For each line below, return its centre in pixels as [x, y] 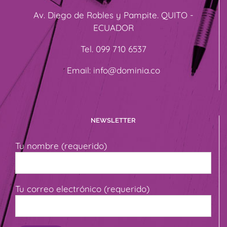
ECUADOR [113, 28]
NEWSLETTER [113, 121]
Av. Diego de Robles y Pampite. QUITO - [113, 15]
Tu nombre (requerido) [61, 146]
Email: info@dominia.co [113, 70]
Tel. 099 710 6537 [113, 49]
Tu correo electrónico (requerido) [82, 189]
